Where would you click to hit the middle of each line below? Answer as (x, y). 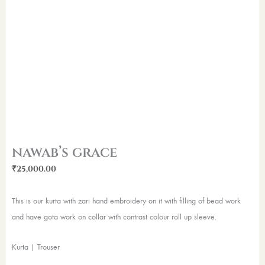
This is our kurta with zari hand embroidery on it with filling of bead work (126, 200)
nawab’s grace (64, 152)
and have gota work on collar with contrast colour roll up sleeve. (114, 216)
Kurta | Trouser (36, 246)
